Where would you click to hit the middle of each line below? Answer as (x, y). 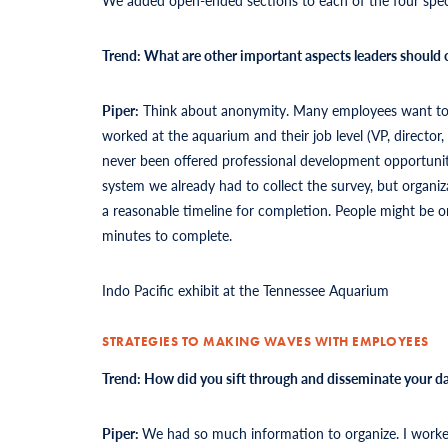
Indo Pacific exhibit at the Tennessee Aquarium (245, 289)
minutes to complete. (167, 234)
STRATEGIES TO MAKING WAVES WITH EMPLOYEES (265, 341)
